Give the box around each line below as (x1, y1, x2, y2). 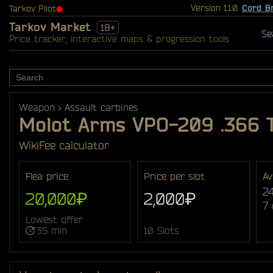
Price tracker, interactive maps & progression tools (9, 34, 229, 44)
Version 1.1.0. (190, 3, 242, 13)
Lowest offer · (26, 214, 90, 225)
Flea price (26, 171, 68, 182)
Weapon (19, 102, 55, 113)
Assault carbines (65, 102, 138, 113)
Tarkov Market (9, 20, 91, 33)
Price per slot (144, 171, 205, 182)
